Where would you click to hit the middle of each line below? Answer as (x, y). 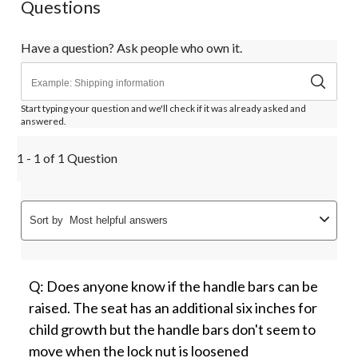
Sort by (46, 221)
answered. (44, 121)
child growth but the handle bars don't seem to (172, 330)
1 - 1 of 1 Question (67, 158)
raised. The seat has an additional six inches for (173, 308)
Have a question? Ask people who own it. (131, 48)
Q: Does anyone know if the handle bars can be (173, 286)
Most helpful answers (119, 221)
